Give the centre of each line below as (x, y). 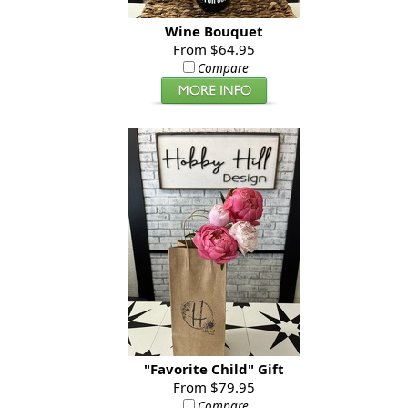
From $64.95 (214, 50)
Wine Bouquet (214, 31)
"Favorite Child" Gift (214, 369)
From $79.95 (214, 388)
